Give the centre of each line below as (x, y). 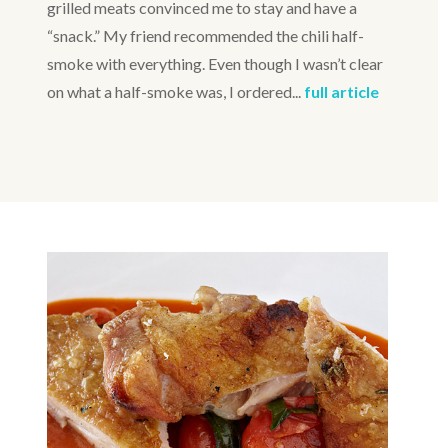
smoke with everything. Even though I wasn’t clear (214, 64)
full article (341, 92)
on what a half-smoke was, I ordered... (175, 92)
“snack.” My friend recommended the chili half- (205, 36)
